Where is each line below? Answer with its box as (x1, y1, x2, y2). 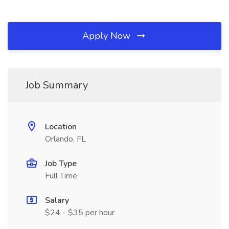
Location (45, 121, 77, 132)
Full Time (45, 170, 77, 181)
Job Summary (26, 78, 88, 92)
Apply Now (82, 30, 133, 42)
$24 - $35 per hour (45, 207, 114, 218)
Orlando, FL (45, 133, 86, 145)
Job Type (45, 158, 77, 169)
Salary (45, 195, 69, 206)
